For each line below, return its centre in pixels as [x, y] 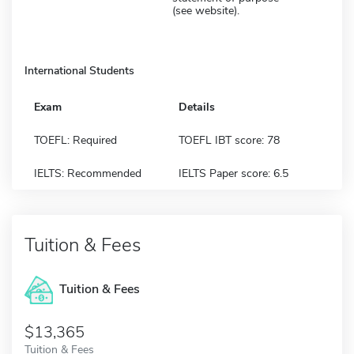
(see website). [206, 10]
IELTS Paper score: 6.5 [233, 173]
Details [197, 107]
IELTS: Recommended [88, 173]
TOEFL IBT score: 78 [229, 140]
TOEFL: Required [75, 140]
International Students [79, 70]
